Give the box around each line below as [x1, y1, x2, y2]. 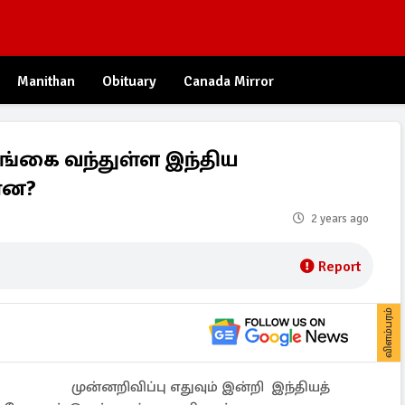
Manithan [17, 72, 75, 90]
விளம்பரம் [381, 307, 395, 358]
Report [318, 258, 361, 276]
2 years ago [311, 212, 369, 226]
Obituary [102, 72, 156, 90]
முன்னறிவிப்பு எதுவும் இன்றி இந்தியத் [71, 378, 330, 396]
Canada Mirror [184, 72, 274, 90]
